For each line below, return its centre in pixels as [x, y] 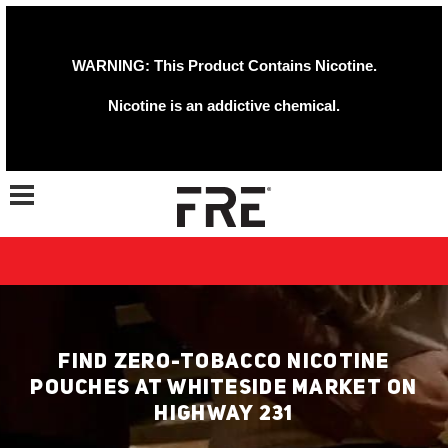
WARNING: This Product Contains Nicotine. [224, 65]
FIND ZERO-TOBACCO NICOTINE [224, 362]
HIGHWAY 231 [224, 414]
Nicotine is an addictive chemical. [224, 105]
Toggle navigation [56, 183]
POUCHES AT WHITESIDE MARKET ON [224, 388]
